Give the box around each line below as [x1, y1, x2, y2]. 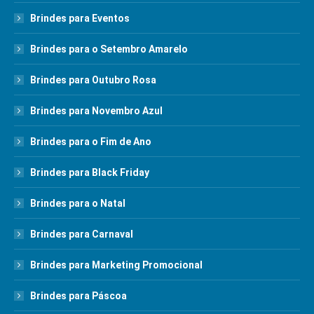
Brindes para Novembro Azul [30, 105, 163, 116]
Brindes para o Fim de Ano [30, 136, 151, 147]
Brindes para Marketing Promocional [30, 259, 203, 271]
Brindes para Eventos [30, 13, 130, 24]
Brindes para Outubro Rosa [30, 74, 156, 86]
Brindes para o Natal [30, 198, 125, 209]
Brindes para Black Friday [30, 167, 149, 178]
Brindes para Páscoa [30, 290, 127, 301]
